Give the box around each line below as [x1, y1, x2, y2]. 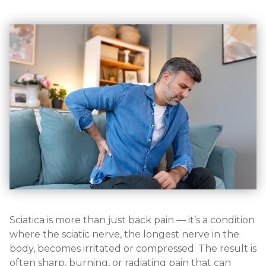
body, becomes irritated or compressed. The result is [9, 242, 256, 254]
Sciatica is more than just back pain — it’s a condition [9, 214, 255, 226]
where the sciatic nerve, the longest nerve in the [9, 228, 239, 240]
